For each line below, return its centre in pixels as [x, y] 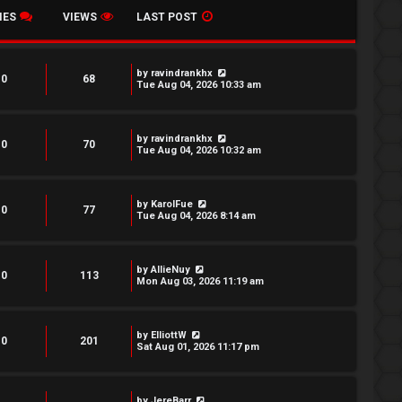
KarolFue [172, 205]
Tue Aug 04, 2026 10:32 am [199, 151]
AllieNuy [170, 270]
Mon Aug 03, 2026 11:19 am [200, 282]
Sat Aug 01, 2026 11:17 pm [198, 347]
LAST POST [167, 17]
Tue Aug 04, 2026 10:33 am [199, 85]
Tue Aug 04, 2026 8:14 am [196, 216]
